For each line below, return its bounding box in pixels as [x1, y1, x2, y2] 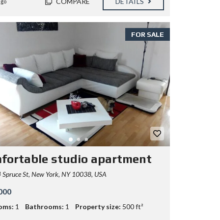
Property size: [75, 202, 121, 211]
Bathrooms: [25, 202, 64, 211]
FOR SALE [131, 30, 164, 39]
